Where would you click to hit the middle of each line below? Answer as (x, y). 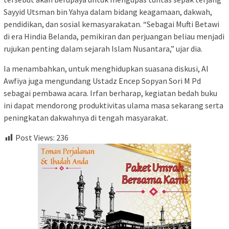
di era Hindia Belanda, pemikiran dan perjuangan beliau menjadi (114, 36)
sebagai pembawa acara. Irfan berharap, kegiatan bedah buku (110, 93)
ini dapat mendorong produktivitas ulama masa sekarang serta (113, 105)
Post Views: (35, 137)
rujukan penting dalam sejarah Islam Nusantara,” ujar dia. (103, 48)
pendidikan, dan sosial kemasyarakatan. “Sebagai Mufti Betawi (111, 24)
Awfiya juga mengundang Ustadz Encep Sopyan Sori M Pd (102, 81)
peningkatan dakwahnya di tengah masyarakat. (86, 117)
